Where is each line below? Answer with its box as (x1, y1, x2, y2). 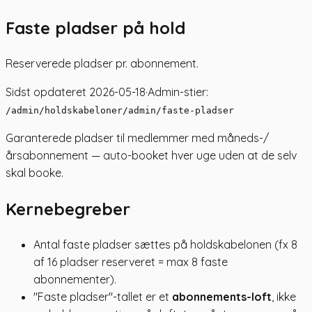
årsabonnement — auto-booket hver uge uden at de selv (6, 148, 297, 162)
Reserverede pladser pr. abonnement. (6, 56, 198, 70)
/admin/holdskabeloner (6, 104, 123, 116)
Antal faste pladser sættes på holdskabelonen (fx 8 (33, 237, 297, 251)
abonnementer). (33, 272, 116, 286)
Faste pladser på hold (6, 17, 185, 38)
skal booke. (6, 165, 63, 180)
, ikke (272, 289, 296, 304)
